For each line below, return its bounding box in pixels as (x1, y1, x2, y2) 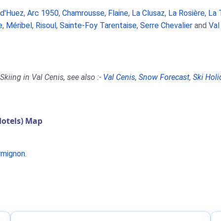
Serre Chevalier (140, 21, 192, 30)
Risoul (36, 21, 56, 30)
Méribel (6, 21, 32, 30)
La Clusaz (132, 8, 165, 18)
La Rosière (168, 8, 205, 18)
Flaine (108, 8, 128, 18)
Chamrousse (62, 8, 105, 18)
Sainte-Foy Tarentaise (60, 21, 137, 30)
